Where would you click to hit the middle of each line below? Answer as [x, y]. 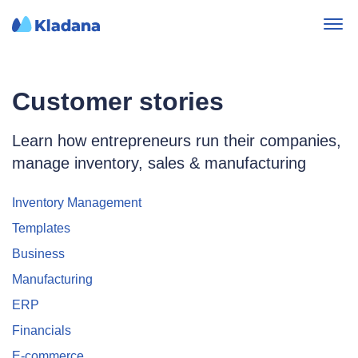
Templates [41, 228]
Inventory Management [77, 203]
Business [38, 254]
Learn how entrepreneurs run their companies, [177, 141]
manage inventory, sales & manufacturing [159, 163]
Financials [42, 330]
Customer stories [118, 101]
